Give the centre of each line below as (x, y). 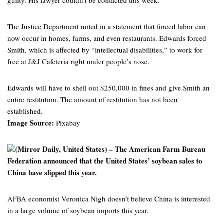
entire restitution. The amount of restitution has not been (92, 99)
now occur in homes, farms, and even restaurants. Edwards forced (107, 38)
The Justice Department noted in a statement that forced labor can (107, 26)
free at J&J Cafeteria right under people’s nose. (78, 61)
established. (25, 111)
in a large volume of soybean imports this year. (78, 210)
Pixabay (67, 123)
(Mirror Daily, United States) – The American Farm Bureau (110, 149)
